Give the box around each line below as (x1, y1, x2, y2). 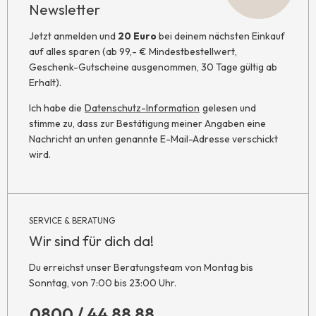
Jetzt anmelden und (29, 30, 118, 43)
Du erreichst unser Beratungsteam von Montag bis (29, 261, 253, 274)
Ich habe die (29, 102, 84, 115)
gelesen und (200, 102, 256, 115)
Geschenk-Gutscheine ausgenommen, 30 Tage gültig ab (29, 61, 277, 74)
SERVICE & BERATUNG (29, 215, 115, 226)
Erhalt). (29, 76, 61, 90)
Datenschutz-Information (85, 102, 200, 115)
